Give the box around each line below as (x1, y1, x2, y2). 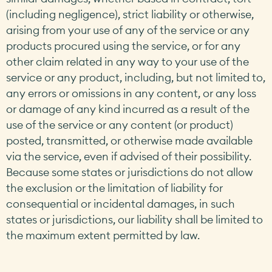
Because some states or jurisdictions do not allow (6, 165, 253, 180)
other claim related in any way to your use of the (6, 55, 249, 69)
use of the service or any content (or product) (6, 118, 233, 132)
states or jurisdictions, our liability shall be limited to (6, 212, 263, 227)
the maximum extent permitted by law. (6, 228, 200, 243)
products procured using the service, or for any (6, 39, 240, 53)
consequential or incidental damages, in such (6, 197, 235, 211)
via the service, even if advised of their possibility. (6, 149, 251, 164)
